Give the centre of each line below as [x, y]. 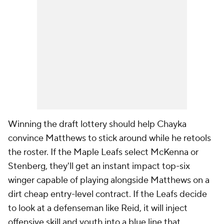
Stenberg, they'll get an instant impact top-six [99, 166]
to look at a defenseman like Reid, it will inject [98, 208]
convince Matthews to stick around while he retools [109, 138]
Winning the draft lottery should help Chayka [97, 124]
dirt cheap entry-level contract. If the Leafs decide [107, 194]
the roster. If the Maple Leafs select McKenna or [103, 152]
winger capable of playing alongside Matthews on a [109, 180]
